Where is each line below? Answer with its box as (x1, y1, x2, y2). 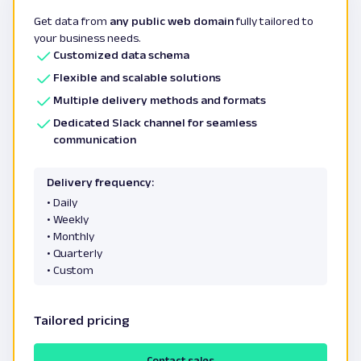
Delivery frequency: (47, 175, 154, 189)
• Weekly (47, 212, 89, 226)
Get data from (34, 14, 110, 27)
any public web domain (110, 14, 234, 27)
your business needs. (34, 31, 141, 44)
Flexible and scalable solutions (53, 70, 221, 84)
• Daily (47, 195, 77, 209)
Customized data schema (53, 48, 189, 61)
